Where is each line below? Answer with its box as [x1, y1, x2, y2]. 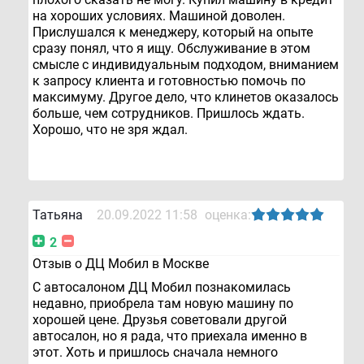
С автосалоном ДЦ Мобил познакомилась [32, 279, 291, 296]
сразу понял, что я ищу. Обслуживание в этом [32, 41, 310, 57]
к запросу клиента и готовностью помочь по [32, 73, 305, 89]
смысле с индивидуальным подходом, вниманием [32, 57, 339, 73]
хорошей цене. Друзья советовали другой [32, 312, 287, 328]
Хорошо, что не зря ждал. [32, 122, 188, 138]
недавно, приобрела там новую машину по [32, 296, 293, 312]
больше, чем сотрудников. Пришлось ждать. [32, 106, 305, 122]
